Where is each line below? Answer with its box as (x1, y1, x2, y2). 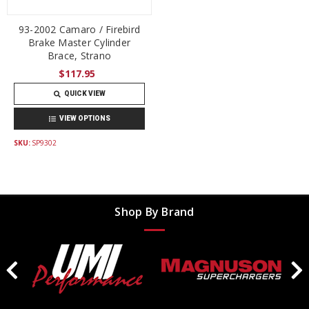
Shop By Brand (114, 203, 195, 219)
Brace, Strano (47, 48, 112, 62)
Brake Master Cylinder (28, 35, 131, 49)
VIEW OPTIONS (59, 114, 110, 122)
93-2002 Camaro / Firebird (18, 22, 141, 36)
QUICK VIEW (63, 89, 106, 97)
